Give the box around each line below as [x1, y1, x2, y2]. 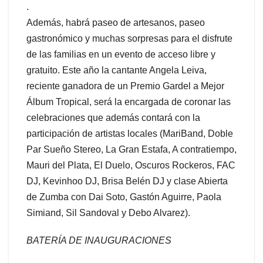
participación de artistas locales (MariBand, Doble [26, 128, 233, 139]
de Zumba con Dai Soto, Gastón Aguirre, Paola [26, 191, 221, 202]
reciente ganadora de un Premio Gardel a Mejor [26, 80, 224, 91]
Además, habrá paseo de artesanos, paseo [26, 17, 205, 28]
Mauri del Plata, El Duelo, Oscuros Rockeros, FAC [26, 160, 235, 170]
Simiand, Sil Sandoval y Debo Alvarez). [26, 207, 190, 218]
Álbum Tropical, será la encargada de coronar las [26, 96, 231, 107]
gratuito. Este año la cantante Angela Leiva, [26, 65, 207, 75]
